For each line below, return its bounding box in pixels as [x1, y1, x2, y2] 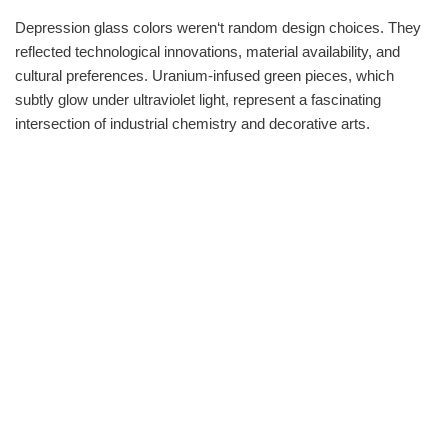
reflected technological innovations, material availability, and [15, 42, 400, 60]
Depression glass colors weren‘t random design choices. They [15, 18, 421, 36]
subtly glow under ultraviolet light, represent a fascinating [15, 90, 381, 108]
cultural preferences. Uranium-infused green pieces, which [15, 66, 394, 84]
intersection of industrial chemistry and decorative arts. [15, 114, 370, 132]
